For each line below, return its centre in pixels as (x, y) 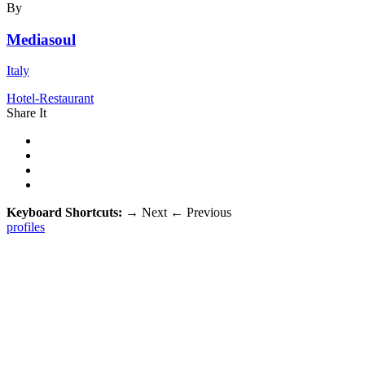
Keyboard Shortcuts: (66, 213)
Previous (207, 213)
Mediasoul (41, 39)
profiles (26, 227)
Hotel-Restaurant (50, 99)
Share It (26, 113)
